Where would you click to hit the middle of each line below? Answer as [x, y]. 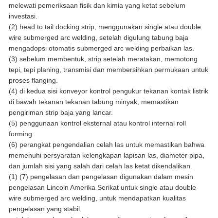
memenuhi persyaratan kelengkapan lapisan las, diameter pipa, [106, 155]
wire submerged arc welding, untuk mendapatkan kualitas [97, 198]
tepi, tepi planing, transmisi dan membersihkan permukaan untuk [108, 70]
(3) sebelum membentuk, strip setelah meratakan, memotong [103, 59]
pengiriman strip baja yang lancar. [61, 113]
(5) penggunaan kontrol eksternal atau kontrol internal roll [97, 123]
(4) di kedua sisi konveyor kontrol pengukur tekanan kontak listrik [108, 91]
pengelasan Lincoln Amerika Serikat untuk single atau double [102, 188]
